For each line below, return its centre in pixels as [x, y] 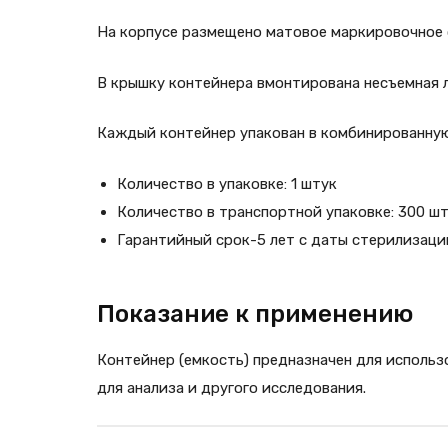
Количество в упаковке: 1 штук [227, 183]
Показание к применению [255, 314]
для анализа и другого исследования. [231, 388]
